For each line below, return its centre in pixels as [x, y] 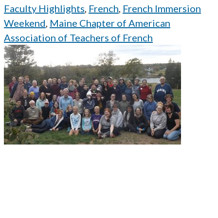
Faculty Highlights [44, 9]
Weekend [25, 23]
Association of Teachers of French [78, 38]
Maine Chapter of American [110, 23]
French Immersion [162, 9]
